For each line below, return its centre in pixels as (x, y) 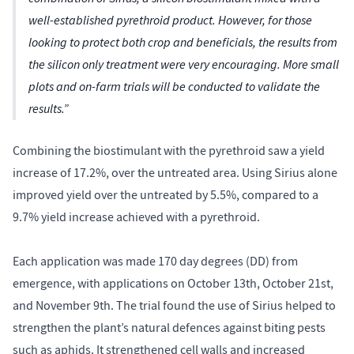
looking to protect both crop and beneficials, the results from (183, 42)
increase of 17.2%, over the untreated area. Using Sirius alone (175, 173)
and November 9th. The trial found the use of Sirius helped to (174, 306)
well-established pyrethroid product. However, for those (170, 20)
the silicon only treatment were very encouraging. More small (184, 64)
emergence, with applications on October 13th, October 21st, (173, 284)
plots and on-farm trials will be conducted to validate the (174, 86)
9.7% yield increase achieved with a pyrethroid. (137, 218)
